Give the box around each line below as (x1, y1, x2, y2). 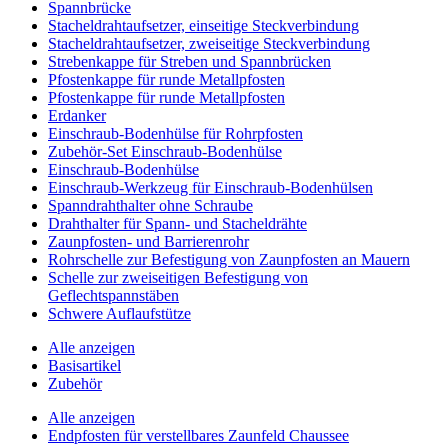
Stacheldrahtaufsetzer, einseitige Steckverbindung (48, 16, 359, 34)
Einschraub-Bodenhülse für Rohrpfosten (48, 124, 303, 142)
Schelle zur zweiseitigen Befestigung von (48, 268, 308, 286)
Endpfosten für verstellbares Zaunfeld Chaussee (48, 426, 349, 444)
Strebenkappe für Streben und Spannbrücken (48, 52, 331, 70)
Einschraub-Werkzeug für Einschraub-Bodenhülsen (48, 178, 373, 196)
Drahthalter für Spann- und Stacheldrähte (48, 214, 307, 232)
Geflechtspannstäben (48, 286, 179, 304)
